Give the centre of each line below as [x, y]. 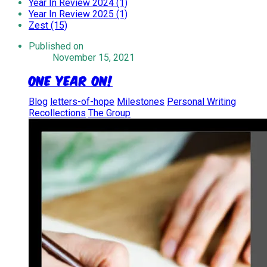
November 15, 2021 [94, 58]
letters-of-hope [82, 101]
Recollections [57, 113]
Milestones [141, 101]
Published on [56, 46]
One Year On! [71, 80]
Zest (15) [48, 25]
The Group [109, 113]
